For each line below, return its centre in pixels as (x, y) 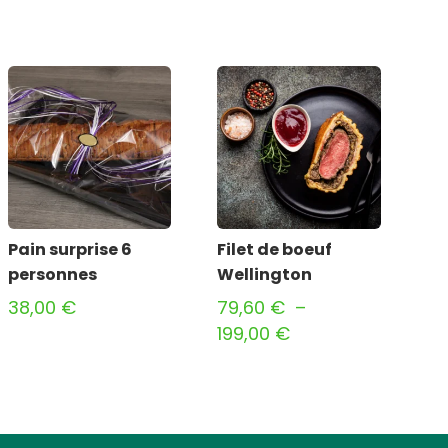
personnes (53, 275)
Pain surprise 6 (70, 250)
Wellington (265, 275)
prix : (310, 385)
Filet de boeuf (275, 250)
